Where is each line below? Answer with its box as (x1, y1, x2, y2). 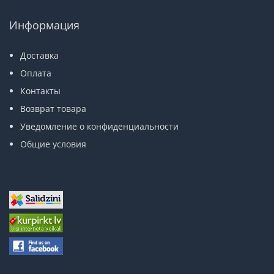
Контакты (20, 84, 61, 97)
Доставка (20, 49, 59, 61)
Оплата (20, 67, 51, 79)
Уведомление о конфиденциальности (20, 120, 179, 132)
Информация (9, 17, 80, 32)
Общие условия (20, 138, 86, 150)
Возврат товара (20, 102, 86, 114)
